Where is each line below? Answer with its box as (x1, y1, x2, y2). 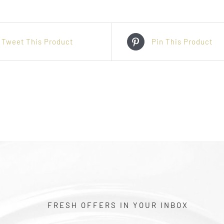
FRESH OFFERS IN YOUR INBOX (47, 200, 188, 209)
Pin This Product (151, 37, 212, 46)
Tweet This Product (1, 37, 73, 46)
